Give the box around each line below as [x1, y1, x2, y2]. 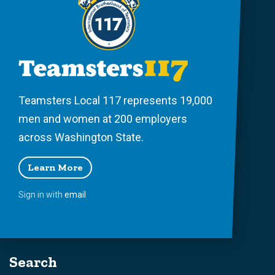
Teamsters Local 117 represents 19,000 [18, 93, 212, 107]
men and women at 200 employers [18, 112, 187, 125]
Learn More [27, 161, 83, 173]
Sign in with [18, 189, 64, 199]
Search [9, 252, 57, 271]
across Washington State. [18, 130, 144, 144]
